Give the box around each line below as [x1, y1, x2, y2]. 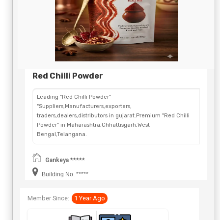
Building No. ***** [40, 171, 88, 178]
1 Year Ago [74, 194, 105, 202]
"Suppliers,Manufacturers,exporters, [37, 103, 132, 110]
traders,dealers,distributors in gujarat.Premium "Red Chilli [37, 112, 190, 119]
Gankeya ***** [45, 157, 85, 164]
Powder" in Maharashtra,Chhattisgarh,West [37, 122, 150, 129]
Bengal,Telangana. [37, 131, 87, 138]
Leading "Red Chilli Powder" [37, 94, 111, 101]
